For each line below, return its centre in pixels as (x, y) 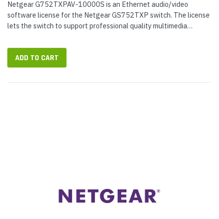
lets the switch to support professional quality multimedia (97, 26)
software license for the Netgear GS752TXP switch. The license (109, 15)
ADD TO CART (37, 58)
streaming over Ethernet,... (49, 36)
